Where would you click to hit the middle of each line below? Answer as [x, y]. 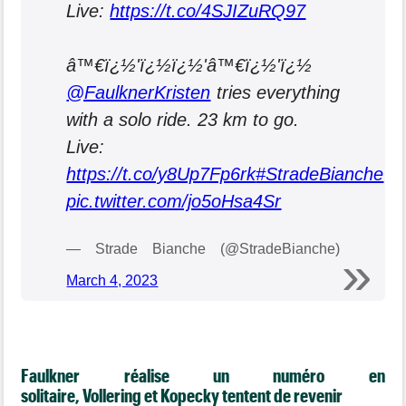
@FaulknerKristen [139, 92]
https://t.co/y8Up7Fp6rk [161, 174]
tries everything [275, 92]
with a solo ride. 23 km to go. [183, 119]
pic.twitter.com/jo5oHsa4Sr [174, 201]
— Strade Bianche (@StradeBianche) [203, 248]
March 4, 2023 [112, 280]
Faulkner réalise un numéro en [203, 375]
